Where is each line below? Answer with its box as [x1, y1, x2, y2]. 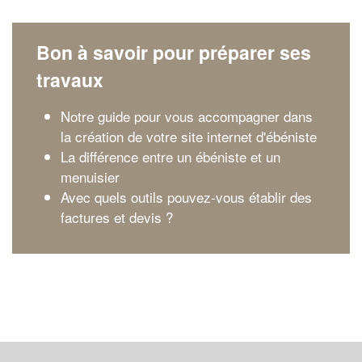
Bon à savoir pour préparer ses [36, 39, 311, 65]
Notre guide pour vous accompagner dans [61, 106, 313, 126]
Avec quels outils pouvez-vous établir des [61, 187, 312, 207]
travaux [36, 66, 103, 93]
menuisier [61, 166, 120, 187]
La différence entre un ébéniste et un [61, 146, 280, 166]
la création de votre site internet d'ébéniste [61, 126, 317, 146]
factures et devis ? [61, 207, 173, 227]
